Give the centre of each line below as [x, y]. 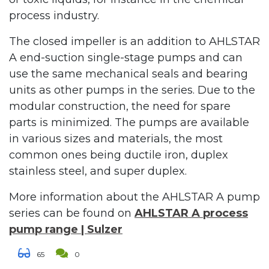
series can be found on [72, 213]
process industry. [56, 16]
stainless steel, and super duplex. [98, 171]
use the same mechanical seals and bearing [128, 74]
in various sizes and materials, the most [116, 139]
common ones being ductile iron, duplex [119, 155]
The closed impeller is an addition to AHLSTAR [134, 42]
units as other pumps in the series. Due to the [132, 90]
